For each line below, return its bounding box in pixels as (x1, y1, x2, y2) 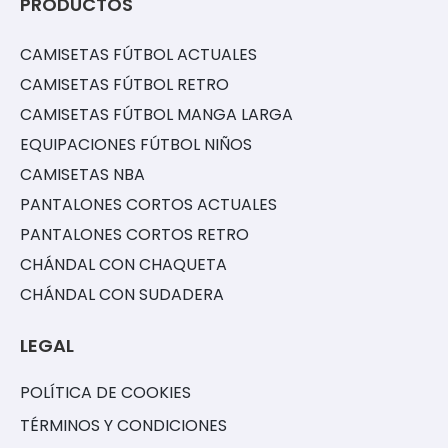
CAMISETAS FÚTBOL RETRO (20, 73, 229, 97)
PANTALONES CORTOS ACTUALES (20, 193, 277, 217)
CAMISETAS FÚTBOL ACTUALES (20, 43, 257, 67)
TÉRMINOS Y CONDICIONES (20, 414, 227, 438)
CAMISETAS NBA (20, 163, 145, 187)
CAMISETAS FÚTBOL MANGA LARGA (20, 103, 293, 127)
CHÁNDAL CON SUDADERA (20, 283, 224, 307)
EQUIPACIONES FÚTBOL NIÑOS (20, 133, 252, 157)
